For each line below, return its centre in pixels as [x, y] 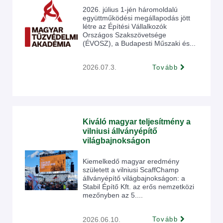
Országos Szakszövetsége [124, 35]
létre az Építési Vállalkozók [125, 26]
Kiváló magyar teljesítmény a [137, 122]
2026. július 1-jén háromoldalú [130, 9]
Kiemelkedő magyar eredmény [131, 161]
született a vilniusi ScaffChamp [131, 170]
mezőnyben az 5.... [113, 195]
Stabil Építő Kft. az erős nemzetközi [138, 187]
